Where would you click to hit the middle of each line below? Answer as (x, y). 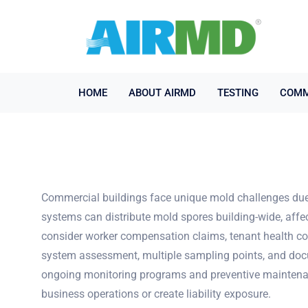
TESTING (238, 93)
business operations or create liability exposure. (156, 294)
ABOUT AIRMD (162, 93)
